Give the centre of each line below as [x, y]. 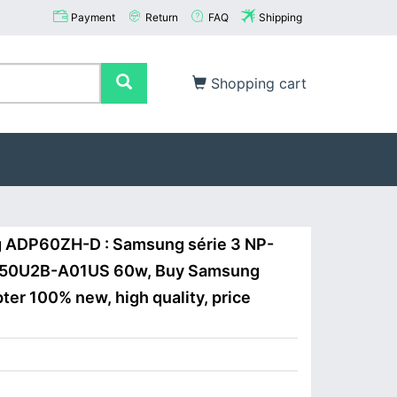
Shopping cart [257, 83]
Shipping [280, 17]
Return [162, 17]
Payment [93, 17]
